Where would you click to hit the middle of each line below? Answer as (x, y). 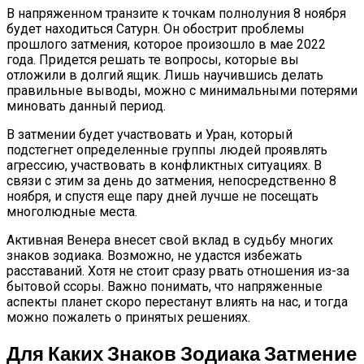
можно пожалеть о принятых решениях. (128, 318)
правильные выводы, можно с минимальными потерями (182, 91)
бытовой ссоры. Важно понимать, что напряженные (165, 287)
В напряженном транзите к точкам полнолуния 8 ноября (176, 14)
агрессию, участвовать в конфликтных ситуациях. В (164, 166)
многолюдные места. (72, 212)
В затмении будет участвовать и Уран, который (149, 135)
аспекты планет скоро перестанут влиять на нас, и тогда (177, 302)
